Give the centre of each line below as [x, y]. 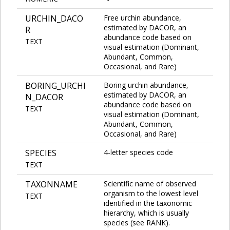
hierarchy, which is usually [146, 213]
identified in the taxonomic [148, 203]
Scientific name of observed [150, 183]
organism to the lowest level [151, 193]
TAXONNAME [51, 184]
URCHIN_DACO [54, 18]
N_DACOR [44, 97]
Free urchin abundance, [142, 17]
